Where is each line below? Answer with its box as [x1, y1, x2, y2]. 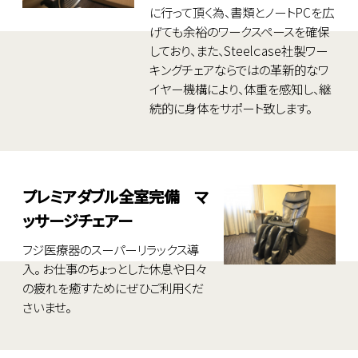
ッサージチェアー [22, 209, 133, 233]
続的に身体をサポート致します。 [149, 99, 312, 117]
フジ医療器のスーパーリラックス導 [22, 241, 199, 259]
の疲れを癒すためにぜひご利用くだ [22, 279, 204, 297]
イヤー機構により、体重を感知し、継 [149, 80, 331, 98]
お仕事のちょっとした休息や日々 [40, 260, 207, 278]
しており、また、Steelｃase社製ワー [149, 42, 328, 60]
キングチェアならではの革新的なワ [149, 61, 328, 79]
